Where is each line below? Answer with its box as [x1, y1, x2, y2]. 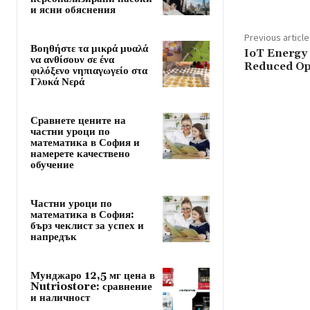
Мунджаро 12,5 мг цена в [30, 268, 155, 282]
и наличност [30, 291, 90, 304]
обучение [30, 158, 74, 172]
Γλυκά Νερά [30, 75, 84, 89]
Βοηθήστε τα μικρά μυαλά [30, 42, 148, 55]
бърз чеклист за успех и [30, 219, 144, 232]
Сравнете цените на [30, 113, 126, 127]
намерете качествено [30, 147, 130, 161]
